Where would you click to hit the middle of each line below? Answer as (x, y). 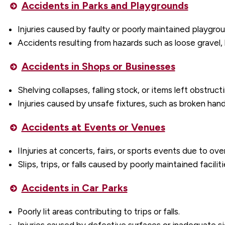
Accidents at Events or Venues (93, 127)
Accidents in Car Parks (74, 188)
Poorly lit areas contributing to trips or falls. (99, 212)
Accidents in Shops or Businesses (98, 67)
